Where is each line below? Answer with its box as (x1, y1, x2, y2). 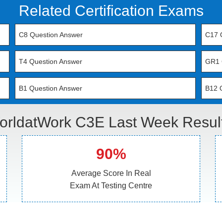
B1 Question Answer (19, 84, 83, 92)
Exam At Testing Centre (70, 181, 152, 190)
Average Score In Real (71, 169, 151, 177)
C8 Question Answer (19, 31, 83, 39)
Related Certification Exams (18, 2, 204, 19)
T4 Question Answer (19, 57, 83, 65)
